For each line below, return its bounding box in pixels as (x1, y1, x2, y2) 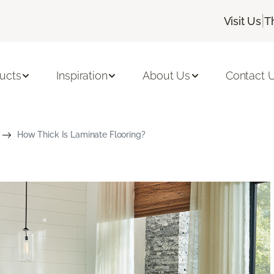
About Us (143, 69, 191, 83)
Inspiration (56, 69, 108, 83)
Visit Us (223, 14, 262, 28)
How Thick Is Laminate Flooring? (17, 129, 146, 139)
